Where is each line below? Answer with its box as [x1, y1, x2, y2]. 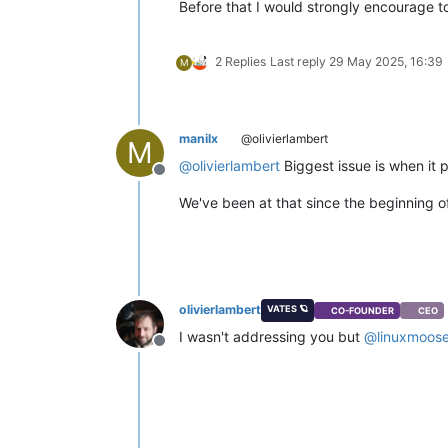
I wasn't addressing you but [179, 328, 364, 346]
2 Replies [215, 54, 266, 70]
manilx [179, 131, 218, 147]
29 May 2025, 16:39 [329, 54, 443, 70]
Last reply [270, 54, 329, 70]
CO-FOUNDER [331, 304, 395, 316]
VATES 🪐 [266, 303, 308, 315]
